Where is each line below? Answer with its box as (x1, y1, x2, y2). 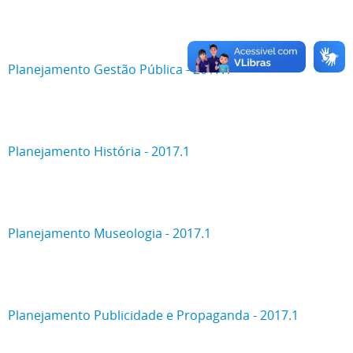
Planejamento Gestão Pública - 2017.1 (8, 61, 232, 78)
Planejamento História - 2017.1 (8, 143, 190, 160)
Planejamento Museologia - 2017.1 (8, 225, 214, 242)
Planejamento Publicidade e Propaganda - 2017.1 (8, 307, 299, 324)
